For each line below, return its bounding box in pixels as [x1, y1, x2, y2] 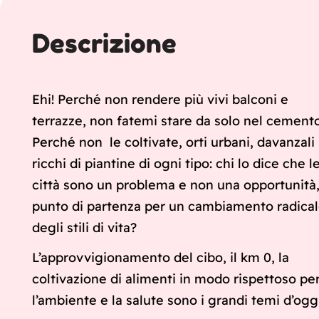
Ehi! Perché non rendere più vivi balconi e [32, 91, 288, 108]
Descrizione [32, 28, 177, 59]
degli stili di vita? [32, 219, 137, 236]
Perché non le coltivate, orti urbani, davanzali [32, 134, 315, 151]
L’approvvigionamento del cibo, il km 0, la [32, 249, 289, 266]
